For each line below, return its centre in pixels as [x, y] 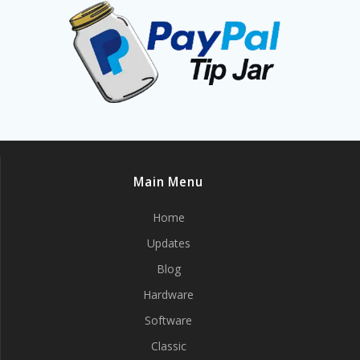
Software [168, 320]
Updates [168, 243]
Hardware [168, 295]
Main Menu [168, 182]
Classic [168, 346]
